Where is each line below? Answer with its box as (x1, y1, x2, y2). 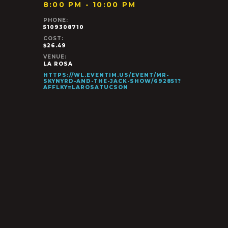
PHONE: (43, 17, 68, 23)
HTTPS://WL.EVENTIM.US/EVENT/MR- (43, 72, 169, 78)
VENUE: (43, 53, 67, 60)
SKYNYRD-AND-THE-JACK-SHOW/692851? (43, 78, 181, 84)
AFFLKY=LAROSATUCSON (43, 84, 128, 91)
